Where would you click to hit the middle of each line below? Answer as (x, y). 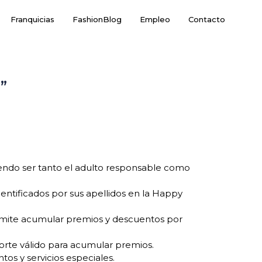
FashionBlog (97, 19)
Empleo (155, 19)
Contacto (206, 19)
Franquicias (32, 19)
